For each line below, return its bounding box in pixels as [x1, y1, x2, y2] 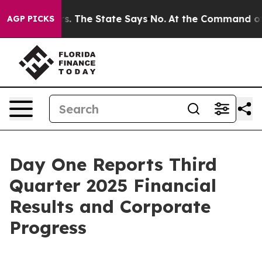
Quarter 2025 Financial [9, 174, 216, 196]
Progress [9, 216, 87, 239]
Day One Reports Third [9, 153, 217, 175]
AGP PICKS [7, 13, 54, 24]
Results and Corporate [9, 195, 211, 218]
